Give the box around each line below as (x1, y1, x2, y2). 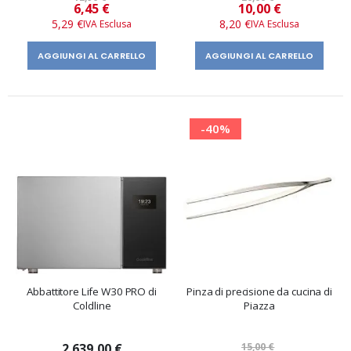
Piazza (243, 298, 276, 313)
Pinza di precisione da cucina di (186, 284, 332, 299)
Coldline (72, 298, 111, 313)
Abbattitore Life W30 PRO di (27, 284, 157, 299)
